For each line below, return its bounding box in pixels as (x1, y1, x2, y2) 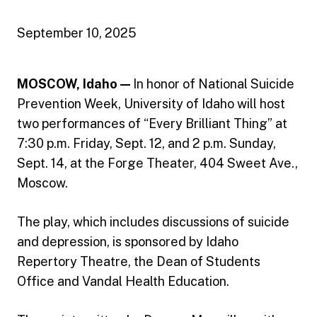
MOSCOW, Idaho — (17, 76, 133, 91)
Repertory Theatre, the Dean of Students (17, 254, 260, 269)
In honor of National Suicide (133, 76, 294, 91)
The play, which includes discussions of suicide (17, 214, 289, 229)
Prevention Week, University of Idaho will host (17, 96, 285, 111)
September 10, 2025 (17, 25, 137, 40)
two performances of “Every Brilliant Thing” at (17, 116, 287, 131)
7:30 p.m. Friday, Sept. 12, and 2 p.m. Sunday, (17, 136, 276, 151)
